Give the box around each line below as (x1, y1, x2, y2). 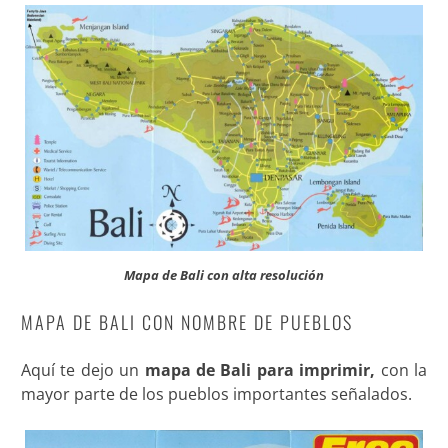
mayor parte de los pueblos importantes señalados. (20, 383, 412, 406)
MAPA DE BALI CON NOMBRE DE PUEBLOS (20, 309, 353, 336)
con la (380, 359, 428, 382)
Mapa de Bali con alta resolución (124, 266, 324, 285)
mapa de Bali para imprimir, (144, 359, 381, 382)
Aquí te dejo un (20, 359, 145, 382)
